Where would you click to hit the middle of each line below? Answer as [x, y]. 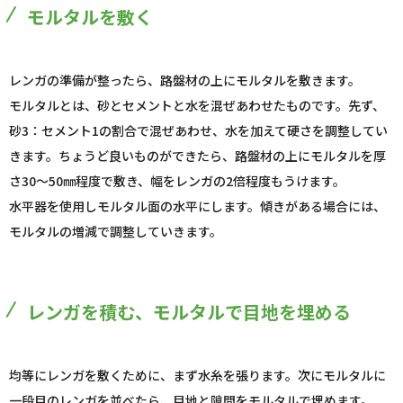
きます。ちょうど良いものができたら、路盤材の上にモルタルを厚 [197, 156]
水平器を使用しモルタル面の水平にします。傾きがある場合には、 [197, 206]
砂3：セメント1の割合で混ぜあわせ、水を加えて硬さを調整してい [198, 131]
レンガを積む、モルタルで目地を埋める [189, 312]
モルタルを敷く [90, 17]
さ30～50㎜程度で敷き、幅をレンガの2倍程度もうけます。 [177, 181]
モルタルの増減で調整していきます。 [116, 232]
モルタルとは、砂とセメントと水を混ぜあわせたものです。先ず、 [197, 106]
